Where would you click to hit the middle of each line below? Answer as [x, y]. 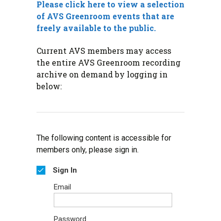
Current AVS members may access [104, 51]
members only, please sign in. [88, 150]
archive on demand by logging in [102, 74]
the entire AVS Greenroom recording [109, 63]
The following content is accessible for [104, 138]
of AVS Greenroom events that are [105, 16]
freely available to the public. [96, 28]
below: [49, 86]
